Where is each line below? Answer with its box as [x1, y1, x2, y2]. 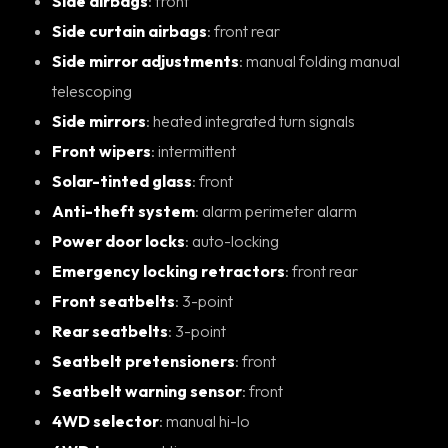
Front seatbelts [52, 290, 175, 311]
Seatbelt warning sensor [52, 380, 242, 401]
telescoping [52, 80, 132, 101]
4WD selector [52, 410, 159, 431]
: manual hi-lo [166, 410, 250, 431]
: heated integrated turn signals [153, 110, 355, 131]
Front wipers [52, 140, 151, 161]
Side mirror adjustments [52, 50, 239, 71]
